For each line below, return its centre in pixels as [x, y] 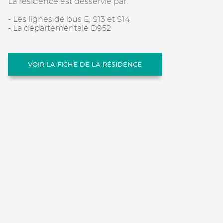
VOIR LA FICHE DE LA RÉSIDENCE [85, 64]
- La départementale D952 [59, 28]
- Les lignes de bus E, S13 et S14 [69, 19]
